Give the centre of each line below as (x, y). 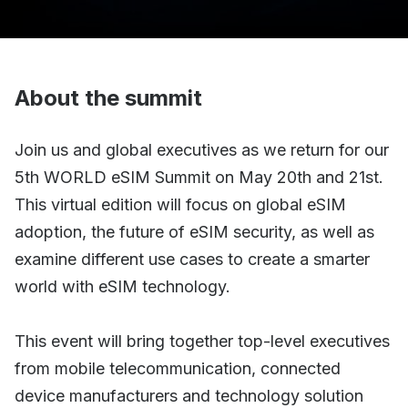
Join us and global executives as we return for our (202, 149)
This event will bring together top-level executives (202, 341)
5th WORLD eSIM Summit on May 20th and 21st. (199, 177)
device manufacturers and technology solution (189, 395)
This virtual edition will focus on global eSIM (180, 204)
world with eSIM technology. (122, 286)
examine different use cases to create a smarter (192, 259)
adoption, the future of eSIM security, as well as (194, 231)
